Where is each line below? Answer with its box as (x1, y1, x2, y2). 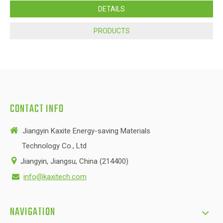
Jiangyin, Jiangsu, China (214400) (16, 157, 128, 166)
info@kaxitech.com (23, 172, 87, 181)
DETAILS (98, 5, 125, 13)
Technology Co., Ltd (10, 141, 87, 150)
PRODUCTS (93, 27, 130, 35)
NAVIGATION (10, 204, 55, 221)
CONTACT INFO (10, 101, 64, 117)
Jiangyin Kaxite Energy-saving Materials (18, 126, 152, 135)
